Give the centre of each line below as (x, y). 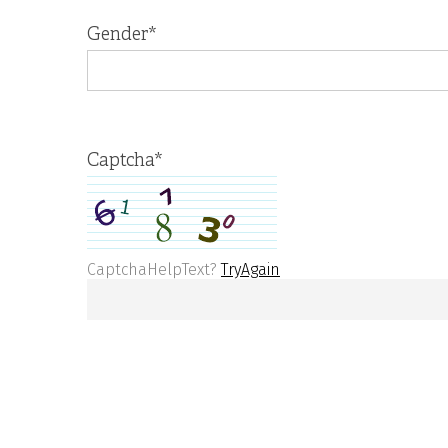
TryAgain (250, 269)
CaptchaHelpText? (154, 269)
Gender (117, 35)
